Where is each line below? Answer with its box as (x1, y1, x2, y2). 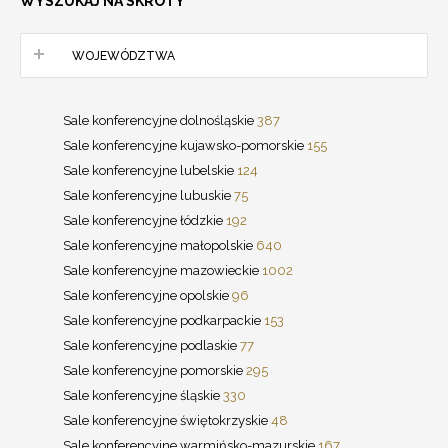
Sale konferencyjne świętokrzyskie (63, 412, 271, 428)
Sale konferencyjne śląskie (63, 387, 223, 403)
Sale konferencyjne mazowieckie (63, 262, 262, 278)
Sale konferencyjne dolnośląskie (63, 112, 257, 128)
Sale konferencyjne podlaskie (63, 337, 240, 353)
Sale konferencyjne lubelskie (63, 162, 237, 178)
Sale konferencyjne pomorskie (63, 362, 246, 378)
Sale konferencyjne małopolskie (63, 237, 256, 253)
